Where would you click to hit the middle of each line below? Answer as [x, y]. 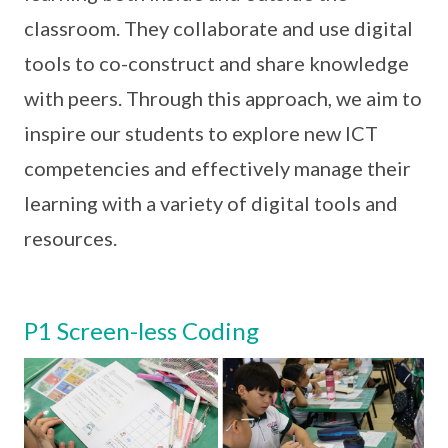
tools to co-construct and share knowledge [216, 63]
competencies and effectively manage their [217, 168]
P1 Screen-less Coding [141, 330]
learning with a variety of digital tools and [211, 203]
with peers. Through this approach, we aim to [223, 98]
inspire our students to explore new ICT [201, 133]
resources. [70, 238]
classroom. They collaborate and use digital [218, 28]
